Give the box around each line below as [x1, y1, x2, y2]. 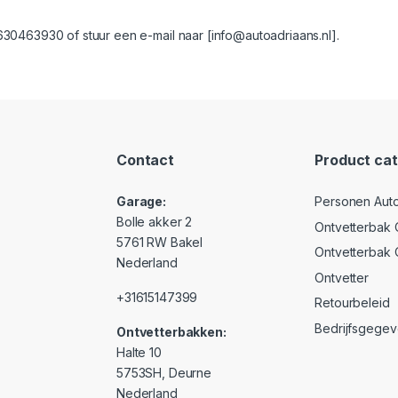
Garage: [116, 194, 167, 209]
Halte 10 [116, 345, 162, 360]
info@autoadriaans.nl [211, 27, 331, 43]
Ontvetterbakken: [116, 324, 227, 339]
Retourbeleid [314, 295, 390, 311]
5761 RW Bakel [116, 235, 203, 250]
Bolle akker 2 [116, 214, 193, 229]
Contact [116, 151, 175, 170]
